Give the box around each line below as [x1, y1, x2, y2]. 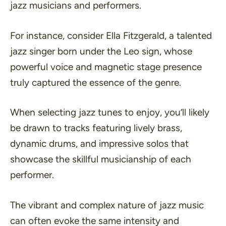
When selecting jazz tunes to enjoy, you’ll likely [10, 106, 209, 118]
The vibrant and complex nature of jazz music [10, 199, 204, 211]
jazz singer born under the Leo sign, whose [10, 45, 192, 57]
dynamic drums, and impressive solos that [10, 138, 189, 149]
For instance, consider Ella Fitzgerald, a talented [10, 29, 212, 41]
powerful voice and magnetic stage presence [10, 61, 202, 73]
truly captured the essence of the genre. [10, 76, 181, 88]
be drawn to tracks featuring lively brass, [10, 122, 182, 134]
